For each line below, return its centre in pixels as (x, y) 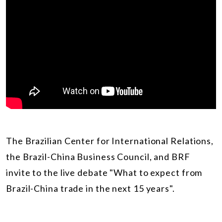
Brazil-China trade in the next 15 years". (90, 188)
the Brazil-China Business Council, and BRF (98, 156)
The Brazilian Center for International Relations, (110, 140)
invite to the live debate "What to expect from (104, 172)
